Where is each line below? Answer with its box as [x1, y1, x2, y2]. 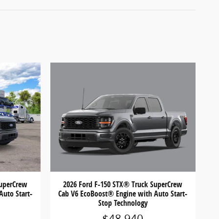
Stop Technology [98, 197, 148, 209]
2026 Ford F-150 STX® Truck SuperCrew [63, 179, 183, 190]
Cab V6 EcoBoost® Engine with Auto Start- [58, 188, 188, 199]
